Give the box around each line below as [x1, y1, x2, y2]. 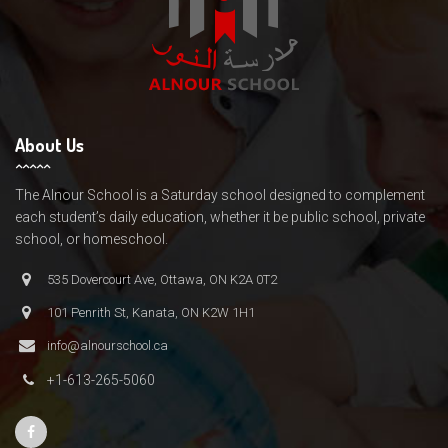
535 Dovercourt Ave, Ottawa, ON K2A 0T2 [47, 272, 277, 287]
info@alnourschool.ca [47, 338, 168, 353]
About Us [15, 134, 84, 156]
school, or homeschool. [15, 231, 168, 247]
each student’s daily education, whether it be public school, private [15, 209, 425, 225]
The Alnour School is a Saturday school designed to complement [15, 187, 425, 203]
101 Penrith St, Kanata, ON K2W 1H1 [47, 305, 255, 320]
